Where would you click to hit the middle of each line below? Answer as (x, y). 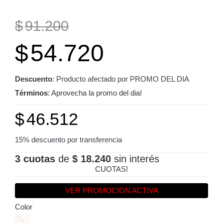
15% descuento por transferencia (68, 139)
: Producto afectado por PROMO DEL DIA (121, 79)
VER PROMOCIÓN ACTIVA (111, 190)
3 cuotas (35, 159)
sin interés (135, 159)
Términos (31, 93)
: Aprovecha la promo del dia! (95, 93)
